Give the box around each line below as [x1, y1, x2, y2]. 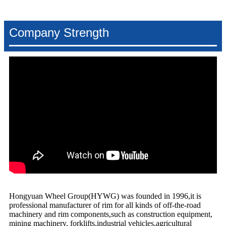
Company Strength [9, 26, 109, 40]
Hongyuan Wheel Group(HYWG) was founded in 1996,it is [9, 192, 201, 201]
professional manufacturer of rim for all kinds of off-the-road [9, 201, 201, 210]
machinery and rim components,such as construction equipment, [9, 210, 212, 219]
